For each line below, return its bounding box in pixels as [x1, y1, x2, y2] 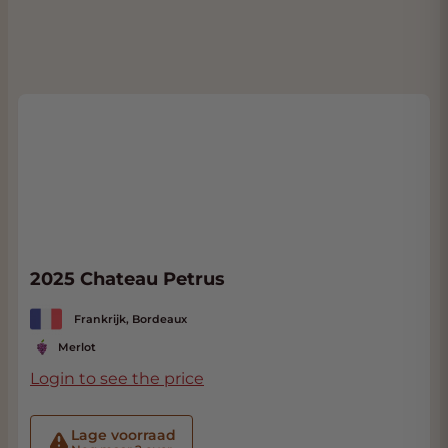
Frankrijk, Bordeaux [74, 312, 187, 326]
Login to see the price [30, 369, 204, 388]
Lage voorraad [71, 426, 176, 444]
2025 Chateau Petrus [30, 268, 225, 290]
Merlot [58, 340, 96, 354]
